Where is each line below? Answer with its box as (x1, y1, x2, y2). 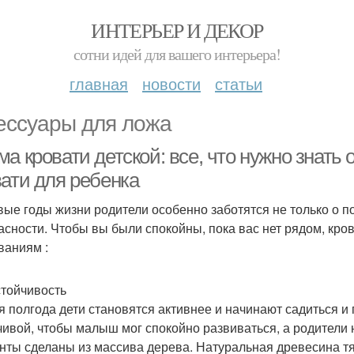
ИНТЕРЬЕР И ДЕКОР (91, 17, 263, 43)
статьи (215, 72, 262, 95)
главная (70, 72, 128, 95)
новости (142, 72, 201, 95)
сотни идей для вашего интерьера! (73, 43, 281, 65)
